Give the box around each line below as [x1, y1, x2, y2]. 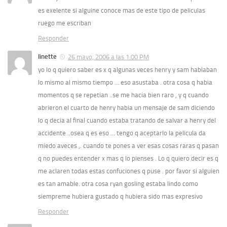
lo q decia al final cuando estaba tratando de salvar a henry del [38, 117, 216, 125]
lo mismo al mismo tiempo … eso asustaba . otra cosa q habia [38, 79, 212, 87]
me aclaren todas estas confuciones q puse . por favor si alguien [38, 167, 219, 175]
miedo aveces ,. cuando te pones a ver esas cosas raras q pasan [38, 142, 219, 150]
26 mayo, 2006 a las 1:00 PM [68, 53, 149, 61]
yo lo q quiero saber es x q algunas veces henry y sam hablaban [38, 66, 217, 74]
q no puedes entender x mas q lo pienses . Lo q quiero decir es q [38, 155, 218, 163]
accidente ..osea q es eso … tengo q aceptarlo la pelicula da [38, 129, 206, 137]
